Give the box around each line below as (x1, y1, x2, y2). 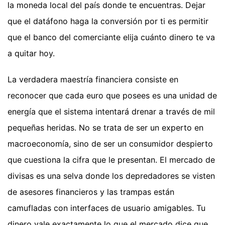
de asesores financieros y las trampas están (8, 187, 174, 197)
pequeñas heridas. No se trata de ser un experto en (8, 123, 203, 133)
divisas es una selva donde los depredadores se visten (8, 171, 215, 181)
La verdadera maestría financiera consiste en (8, 74, 178, 85)
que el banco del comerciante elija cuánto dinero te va (8, 32, 215, 43)
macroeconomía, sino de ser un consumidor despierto (8, 139, 213, 149)
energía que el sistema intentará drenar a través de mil (8, 106, 215, 117)
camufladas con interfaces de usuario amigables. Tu (8, 203, 205, 213)
